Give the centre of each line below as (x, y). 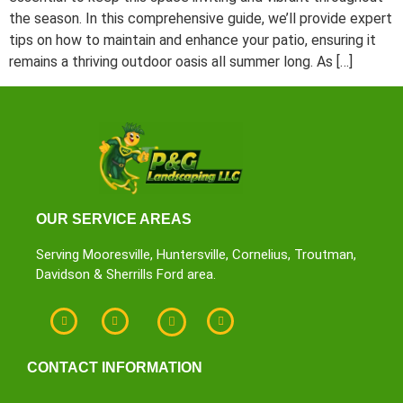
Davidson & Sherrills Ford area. (126, 274)
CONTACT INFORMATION (115, 367)
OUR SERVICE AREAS (114, 219)
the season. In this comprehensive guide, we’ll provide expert (201, 19)
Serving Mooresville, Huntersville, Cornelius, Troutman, (196, 254)
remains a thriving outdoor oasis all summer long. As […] (181, 62)
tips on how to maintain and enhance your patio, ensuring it (193, 40)
